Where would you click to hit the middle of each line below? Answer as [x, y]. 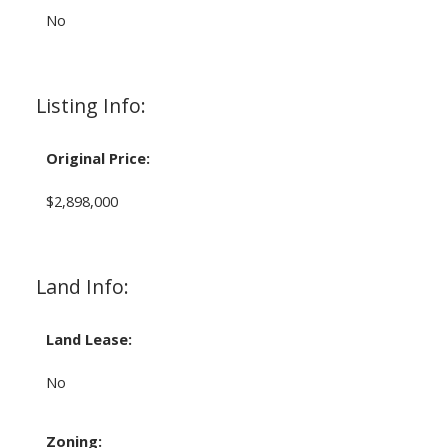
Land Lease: [88, 338]
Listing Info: [90, 105]
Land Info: [82, 286]
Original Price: [97, 157]
